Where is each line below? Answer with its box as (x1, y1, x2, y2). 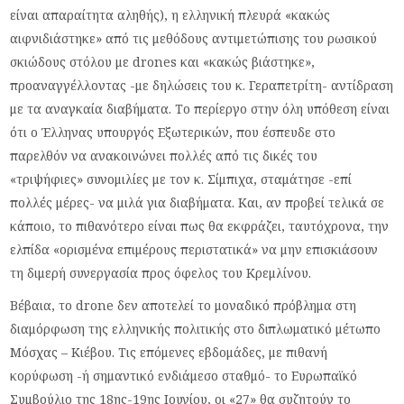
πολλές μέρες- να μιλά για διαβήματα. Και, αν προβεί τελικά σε (10, 193, 385, 211)
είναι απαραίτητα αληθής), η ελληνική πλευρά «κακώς (10, 5, 331, 23)
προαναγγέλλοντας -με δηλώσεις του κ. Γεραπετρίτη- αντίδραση (10, 76, 394, 94)
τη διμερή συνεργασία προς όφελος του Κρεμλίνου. (10, 263, 312, 281)
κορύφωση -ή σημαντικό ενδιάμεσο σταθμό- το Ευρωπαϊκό (10, 366, 358, 384)
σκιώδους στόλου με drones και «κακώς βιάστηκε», (10, 52, 316, 70)
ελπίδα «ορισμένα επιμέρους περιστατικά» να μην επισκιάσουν (10, 240, 379, 258)
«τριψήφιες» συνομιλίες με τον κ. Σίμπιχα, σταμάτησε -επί (10, 170, 353, 188)
